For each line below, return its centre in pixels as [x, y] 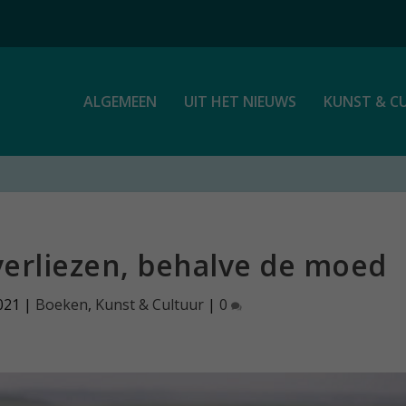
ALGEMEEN [120, 101]
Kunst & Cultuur [150, 304]
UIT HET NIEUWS [240, 101]
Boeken [62, 304]
